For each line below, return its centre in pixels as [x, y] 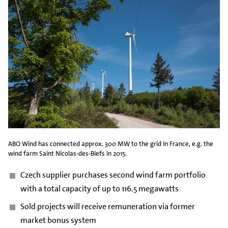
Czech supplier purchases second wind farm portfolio [113, 175]
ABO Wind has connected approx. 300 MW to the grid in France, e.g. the [111, 144]
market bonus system [58, 220]
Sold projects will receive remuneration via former [107, 206]
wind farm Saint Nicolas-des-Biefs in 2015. [67, 153]
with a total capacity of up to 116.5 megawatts [99, 188]
